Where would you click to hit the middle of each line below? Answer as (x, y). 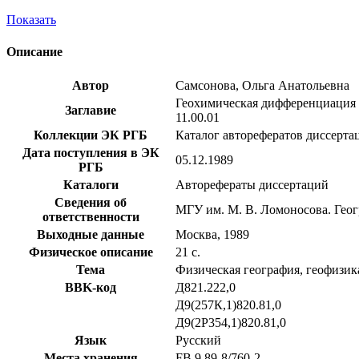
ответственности (91, 216)
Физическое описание (91, 252)
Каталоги (91, 184)
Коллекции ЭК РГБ (91, 135)
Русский (198, 340)
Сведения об (91, 202)
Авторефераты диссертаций (252, 184)
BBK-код (91, 287)
